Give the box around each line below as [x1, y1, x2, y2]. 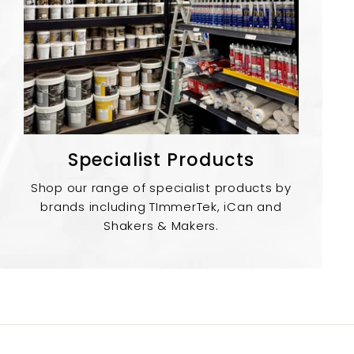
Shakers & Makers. [104, 217, 219, 234]
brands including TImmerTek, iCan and [40, 198, 282, 215]
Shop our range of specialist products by [30, 179, 292, 196]
